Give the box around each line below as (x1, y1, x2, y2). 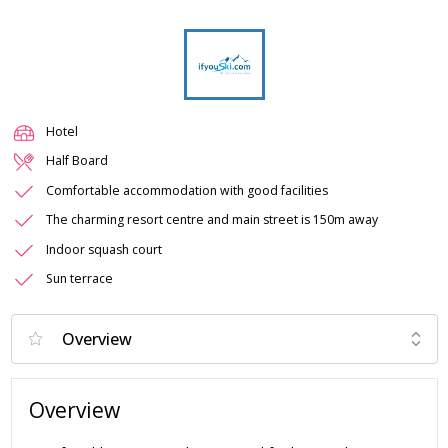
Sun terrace (46, 270, 113, 288)
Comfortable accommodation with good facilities (46, 181, 328, 199)
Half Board (46, 152, 108, 170)
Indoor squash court (46, 240, 162, 258)
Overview (29, 396, 120, 425)
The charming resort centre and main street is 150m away (46, 211, 378, 229)
